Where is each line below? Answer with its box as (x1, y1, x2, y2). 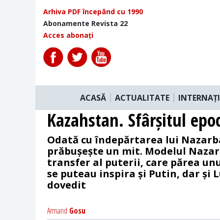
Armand (47, 205, 67, 216)
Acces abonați (43, 30, 93, 40)
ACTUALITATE (115, 92, 169, 103)
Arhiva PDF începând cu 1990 (43, 7, 143, 16)
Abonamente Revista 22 (43, 19, 128, 28)
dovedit (47, 178, 86, 192)
